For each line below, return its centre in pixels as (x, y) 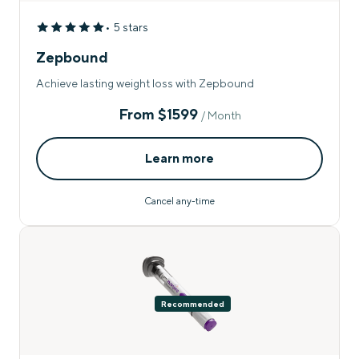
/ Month (221, 115)
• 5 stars (127, 27)
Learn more (179, 158)
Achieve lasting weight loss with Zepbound (145, 83)
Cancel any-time (179, 201)
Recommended (192, 303)
